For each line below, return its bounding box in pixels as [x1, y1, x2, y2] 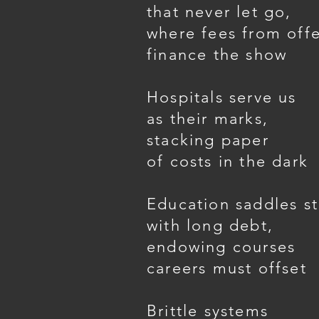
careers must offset [147, 258, 307, 278]
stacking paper [147, 130, 269, 150]
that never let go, [147, 2, 292, 21]
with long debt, [147, 216, 273, 235]
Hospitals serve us [147, 88, 297, 107]
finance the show [147, 45, 288, 64]
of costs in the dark [147, 152, 308, 171]
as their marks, [147, 109, 268, 128]
